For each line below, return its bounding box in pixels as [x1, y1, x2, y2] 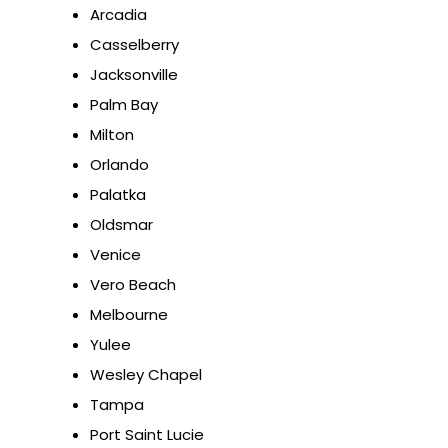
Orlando [90, 154, 149, 176]
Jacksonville [90, 64, 178, 86]
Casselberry [90, 34, 179, 56]
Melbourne [90, 304, 168, 326]
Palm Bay [90, 94, 158, 116]
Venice [90, 244, 141, 266]
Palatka [90, 184, 146, 206]
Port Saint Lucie [90, 424, 204, 446]
